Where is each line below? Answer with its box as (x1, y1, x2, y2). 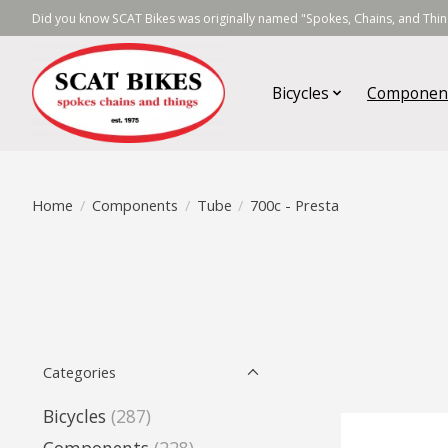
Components (91, 194, 178, 215)
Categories (43, 362, 116, 382)
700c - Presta (250, 194, 340, 215)
